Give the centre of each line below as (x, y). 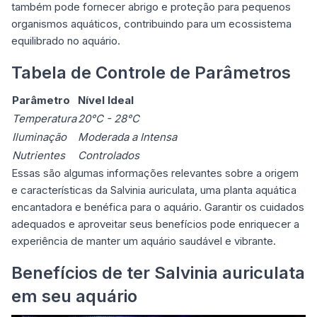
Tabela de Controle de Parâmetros (151, 72)
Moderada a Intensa (127, 137)
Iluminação (39, 137)
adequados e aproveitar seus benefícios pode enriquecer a (155, 224)
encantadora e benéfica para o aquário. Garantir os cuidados (158, 207)
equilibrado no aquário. (66, 40)
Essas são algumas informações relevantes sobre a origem (155, 173)
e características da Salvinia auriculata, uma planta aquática (154, 190)
